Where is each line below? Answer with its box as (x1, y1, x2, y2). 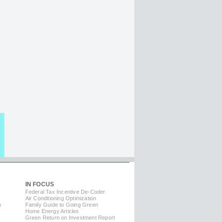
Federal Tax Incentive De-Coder (25, 189, 106, 195)
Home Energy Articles (25, 208, 79, 215)
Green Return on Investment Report (25, 215, 115, 221)
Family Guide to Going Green (25, 202, 98, 208)
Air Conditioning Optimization (25, 195, 97, 202)
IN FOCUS (25, 181, 55, 188)
